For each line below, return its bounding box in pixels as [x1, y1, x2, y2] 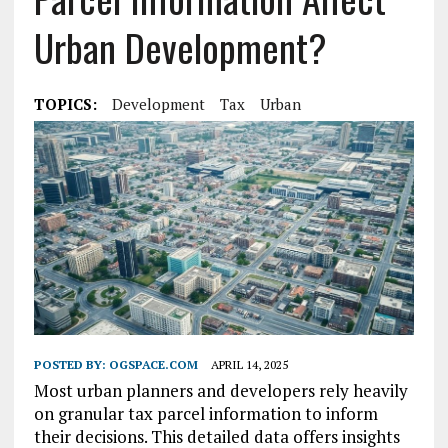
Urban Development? [33, 19, 327, 75]
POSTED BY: [33, 357, 109, 373]
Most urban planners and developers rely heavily [33, 379, 408, 403]
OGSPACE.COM [108, 357, 198, 373]
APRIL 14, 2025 [210, 357, 288, 373]
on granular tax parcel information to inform [33, 402, 378, 426]
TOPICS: [33, 94, 97, 114]
